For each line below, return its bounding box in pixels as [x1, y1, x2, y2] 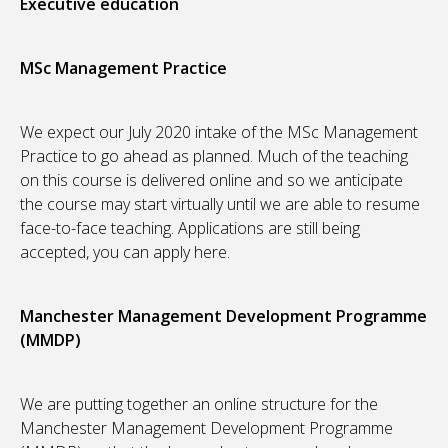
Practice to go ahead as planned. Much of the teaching [20, 145, 408, 168]
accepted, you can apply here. [20, 241, 230, 264]
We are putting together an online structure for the [20, 393, 378, 416]
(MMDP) [20, 329, 81, 352]
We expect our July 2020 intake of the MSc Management [20, 121, 418, 144]
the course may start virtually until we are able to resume [20, 193, 420, 216]
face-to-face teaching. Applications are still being [20, 217, 360, 240]
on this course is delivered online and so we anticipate [20, 169, 403, 192]
